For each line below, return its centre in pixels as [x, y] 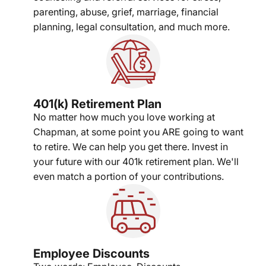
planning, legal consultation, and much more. [132, 27]
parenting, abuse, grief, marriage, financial [126, 12]
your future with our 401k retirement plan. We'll [136, 162]
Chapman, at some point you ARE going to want [138, 132]
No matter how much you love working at [124, 117]
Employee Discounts [91, 254]
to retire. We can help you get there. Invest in [131, 147]
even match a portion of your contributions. [129, 177]
